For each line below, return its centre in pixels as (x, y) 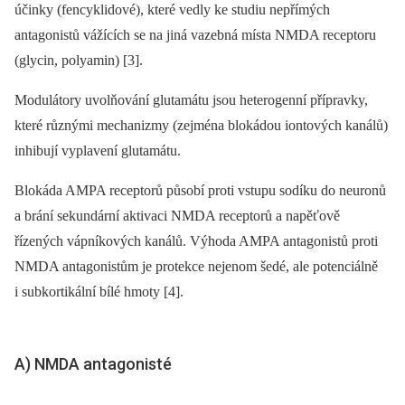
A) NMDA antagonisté (93, 364)
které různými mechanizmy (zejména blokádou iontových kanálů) (201, 126)
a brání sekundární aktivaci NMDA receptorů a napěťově (177, 216)
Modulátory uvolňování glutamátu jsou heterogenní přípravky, (191, 100)
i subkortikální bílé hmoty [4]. (99, 292)
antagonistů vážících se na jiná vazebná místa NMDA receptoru (195, 35)
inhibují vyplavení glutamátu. (98, 151)
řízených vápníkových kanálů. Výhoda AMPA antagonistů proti (196, 241)
